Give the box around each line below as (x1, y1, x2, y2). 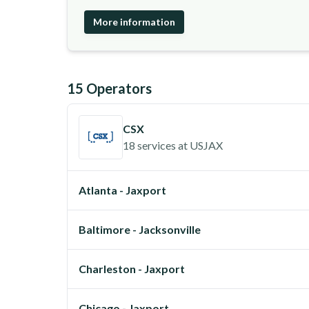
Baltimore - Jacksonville (79, 223, 201, 236)
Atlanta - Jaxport (79, 183, 166, 197)
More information (93, 16, 175, 28)
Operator (83, 80, 146, 97)
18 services (123, 139, 176, 152)
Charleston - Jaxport (79, 262, 185, 275)
